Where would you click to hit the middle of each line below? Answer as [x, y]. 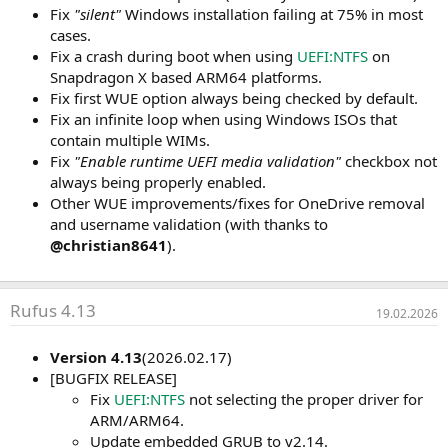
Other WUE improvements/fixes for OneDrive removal [237, 203]
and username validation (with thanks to [189, 224]
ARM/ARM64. [137, 420]
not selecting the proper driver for [304, 399]
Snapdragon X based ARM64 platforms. [186, 77]
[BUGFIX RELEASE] [113, 378]
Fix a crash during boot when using [173, 56]
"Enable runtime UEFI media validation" [207, 161]
